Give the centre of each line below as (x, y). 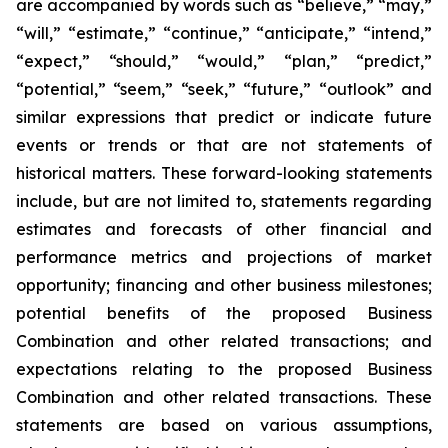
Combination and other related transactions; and (224, 341)
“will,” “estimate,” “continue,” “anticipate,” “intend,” (224, 33)
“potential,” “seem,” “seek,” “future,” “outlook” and (224, 89)
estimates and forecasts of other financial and (224, 229)
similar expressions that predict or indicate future (224, 117)
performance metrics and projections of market (224, 257)
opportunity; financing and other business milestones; (224, 285)
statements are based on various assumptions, (224, 425)
